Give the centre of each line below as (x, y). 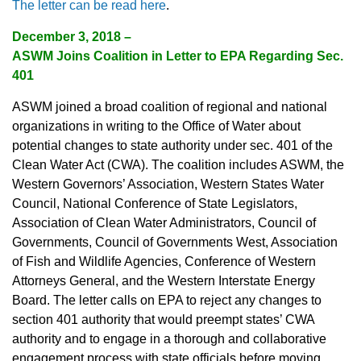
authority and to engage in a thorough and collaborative (169, 339)
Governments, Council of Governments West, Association (175, 243)
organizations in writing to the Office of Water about (156, 127)
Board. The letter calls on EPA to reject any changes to (167, 301)
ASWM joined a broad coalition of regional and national (170, 107)
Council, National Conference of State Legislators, (155, 204)
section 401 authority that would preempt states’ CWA (163, 320)
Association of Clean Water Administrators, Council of (164, 223)
